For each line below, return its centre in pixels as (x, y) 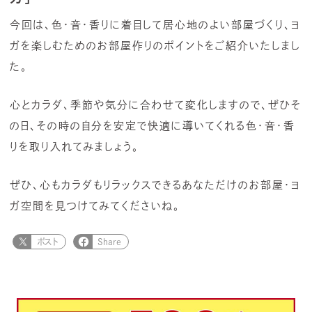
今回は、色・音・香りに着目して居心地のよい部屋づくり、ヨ (155, 24)
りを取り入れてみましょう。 (75, 146)
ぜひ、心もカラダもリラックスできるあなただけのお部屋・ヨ (155, 185)
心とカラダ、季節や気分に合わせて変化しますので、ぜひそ (156, 104)
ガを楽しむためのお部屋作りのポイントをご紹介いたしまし (155, 45)
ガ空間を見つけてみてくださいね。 (95, 205)
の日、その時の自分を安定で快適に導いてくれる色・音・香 (153, 125)
